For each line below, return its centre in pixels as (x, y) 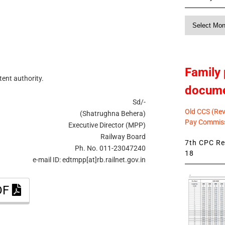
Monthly (198, 20)
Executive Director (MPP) (107, 125)
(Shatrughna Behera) (113, 113)
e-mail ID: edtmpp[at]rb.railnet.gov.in (89, 159)
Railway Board (123, 136)
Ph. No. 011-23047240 (110, 148)
